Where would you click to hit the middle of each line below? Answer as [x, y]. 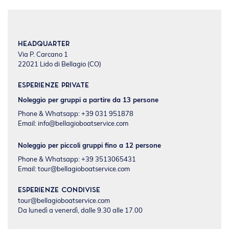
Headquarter [44, 44]
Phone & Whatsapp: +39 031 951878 [76, 114]
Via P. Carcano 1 [43, 55]
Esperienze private [53, 85]
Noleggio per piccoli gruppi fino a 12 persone [89, 146]
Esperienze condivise [59, 190]
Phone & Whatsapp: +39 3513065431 [77, 160]
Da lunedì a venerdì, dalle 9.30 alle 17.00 [80, 211]
